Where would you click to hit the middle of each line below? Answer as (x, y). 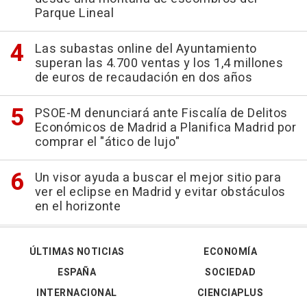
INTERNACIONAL (77, 293)
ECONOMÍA (230, 252)
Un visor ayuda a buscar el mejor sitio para (158, 178)
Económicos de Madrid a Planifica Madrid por (165, 128)
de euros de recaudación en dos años (143, 78)
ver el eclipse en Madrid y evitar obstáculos (160, 192)
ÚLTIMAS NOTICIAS (77, 252)
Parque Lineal (74, 13)
